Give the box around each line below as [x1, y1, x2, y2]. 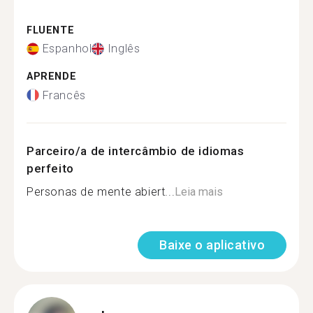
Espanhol [42, 42, 92, 55]
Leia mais [175, 184, 224, 198]
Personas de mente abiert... [27, 184, 175, 198]
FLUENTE [27, 24, 75, 36]
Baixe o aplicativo [159, 237, 265, 252]
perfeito [27, 161, 74, 175]
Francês [42, 88, 86, 102]
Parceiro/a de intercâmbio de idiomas [27, 143, 245, 158]
